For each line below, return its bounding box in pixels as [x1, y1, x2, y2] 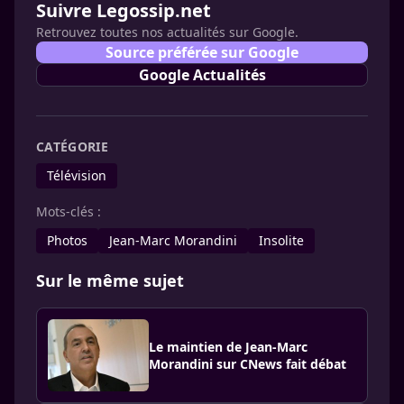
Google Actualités [138, 65, 266, 86]
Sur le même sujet [36, 270, 184, 292]
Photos [47, 232, 87, 250]
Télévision [47, 167, 106, 185]
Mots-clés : [36, 203, 101, 221]
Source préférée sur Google [106, 42, 298, 63]
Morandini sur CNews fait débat [149, 355, 346, 373]
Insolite [259, 232, 304, 250]
